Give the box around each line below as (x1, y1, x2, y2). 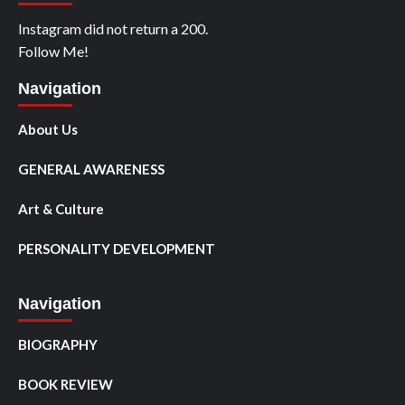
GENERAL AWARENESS (18, 160, 165, 177)
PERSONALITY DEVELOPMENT (18, 240, 215, 257)
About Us (18, 120, 78, 137)
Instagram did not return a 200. (18, 19, 208, 37)
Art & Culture (18, 200, 104, 217)
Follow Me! (18, 42, 89, 60)
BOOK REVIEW (18, 375, 113, 392)
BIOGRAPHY (18, 335, 98, 353)
